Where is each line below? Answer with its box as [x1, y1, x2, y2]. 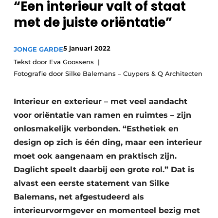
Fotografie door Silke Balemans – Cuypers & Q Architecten [14, 70, 202, 77]
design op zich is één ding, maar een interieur [14, 138, 202, 147]
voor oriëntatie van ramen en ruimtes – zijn [14, 110, 191, 120]
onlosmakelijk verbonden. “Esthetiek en [14, 124, 179, 133]
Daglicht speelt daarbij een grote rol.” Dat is [14, 165, 195, 174]
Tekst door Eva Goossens [14, 58, 94, 66]
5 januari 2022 [63, 44, 110, 52]
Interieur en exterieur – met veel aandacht [14, 97, 187, 106]
